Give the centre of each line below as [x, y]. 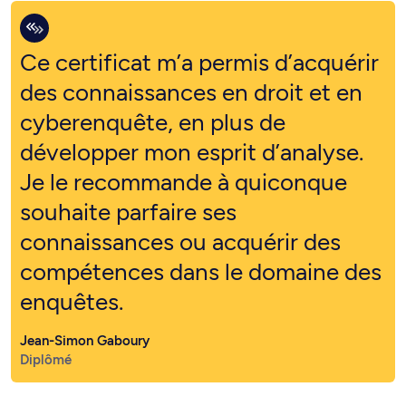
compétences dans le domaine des [201, 230]
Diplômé [46, 318]
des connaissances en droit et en [191, 50]
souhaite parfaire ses [128, 170]
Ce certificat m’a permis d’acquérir [199, 20]
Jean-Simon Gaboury [85, 299]
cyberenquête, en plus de [153, 80]
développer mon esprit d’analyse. [192, 110]
